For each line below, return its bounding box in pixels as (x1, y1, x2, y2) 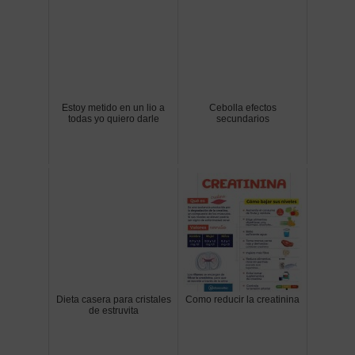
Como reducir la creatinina (185, 293, 300, 305)
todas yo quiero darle (67, 113, 159, 124)
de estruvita (88, 304, 139, 316)
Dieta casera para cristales (55, 293, 171, 305)
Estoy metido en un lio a (62, 101, 165, 113)
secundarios (216, 113, 269, 124)
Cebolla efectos (208, 101, 277, 113)
